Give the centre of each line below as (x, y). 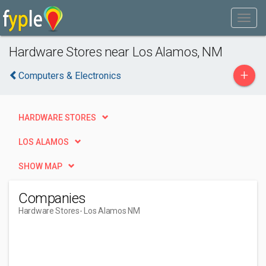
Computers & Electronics (70, 76)
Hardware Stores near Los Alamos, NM (116, 52)
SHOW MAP (40, 166)
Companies (52, 198)
